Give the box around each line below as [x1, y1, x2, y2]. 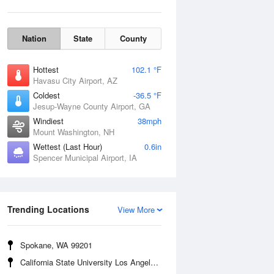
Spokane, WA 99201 [20, 239, 92, 251]
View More [117, 204, 155, 215]
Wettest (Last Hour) [33, 141, 102, 152]
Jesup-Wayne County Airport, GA [33, 100, 150, 112]
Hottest [33, 64, 59, 75]
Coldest [33, 89, 60, 101]
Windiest [33, 115, 64, 127]
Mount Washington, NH [33, 126, 114, 138]
